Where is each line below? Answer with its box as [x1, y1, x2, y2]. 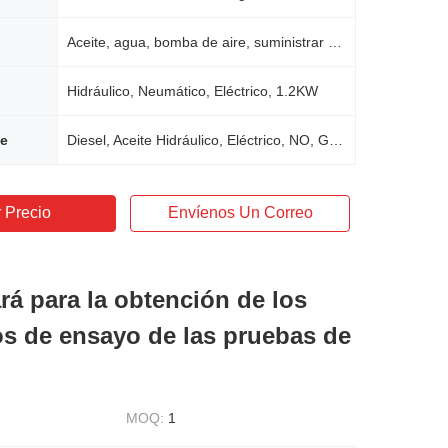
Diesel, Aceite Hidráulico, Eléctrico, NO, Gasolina [329, 132, 343, 148]
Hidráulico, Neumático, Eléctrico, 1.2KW [67, 83, 318, 99]
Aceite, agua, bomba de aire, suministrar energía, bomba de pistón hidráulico [328, 34, 342, 50]
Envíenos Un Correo [167, 204, 313, 221]
